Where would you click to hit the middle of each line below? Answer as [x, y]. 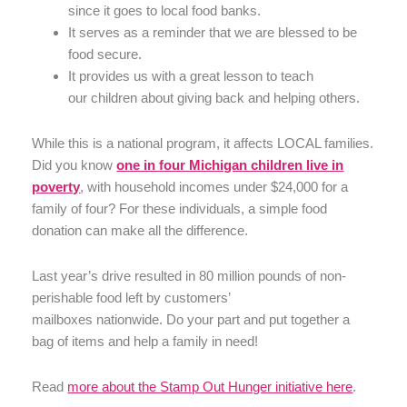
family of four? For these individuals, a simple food [180, 208]
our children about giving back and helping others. [214, 97]
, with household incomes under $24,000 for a [214, 186]
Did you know [74, 164]
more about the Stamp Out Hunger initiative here [210, 386]
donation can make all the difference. [140, 230]
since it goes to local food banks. [165, 10]
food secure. [105, 54]
